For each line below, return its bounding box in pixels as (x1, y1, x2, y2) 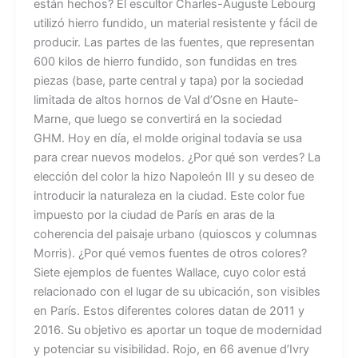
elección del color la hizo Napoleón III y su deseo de (33, 169, 314, 184)
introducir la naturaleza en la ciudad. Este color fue (33, 188, 304, 203)
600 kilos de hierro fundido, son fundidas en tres (33, 54, 297, 69)
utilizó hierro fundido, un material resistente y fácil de (33, 15, 317, 30)
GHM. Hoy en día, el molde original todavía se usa (33, 130, 302, 145)
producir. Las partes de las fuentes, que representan (33, 34, 315, 50)
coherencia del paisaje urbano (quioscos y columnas (33, 226, 317, 241)
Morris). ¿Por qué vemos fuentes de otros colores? (33, 245, 307, 261)
